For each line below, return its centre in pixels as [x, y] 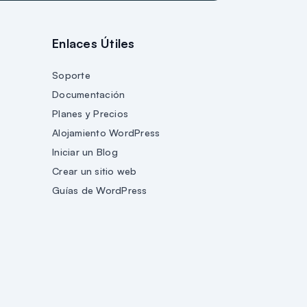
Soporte [71, 75]
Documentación [89, 94]
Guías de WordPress [100, 190]
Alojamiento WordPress [106, 132]
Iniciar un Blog [85, 151]
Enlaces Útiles [94, 43]
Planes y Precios [90, 113]
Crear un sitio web [95, 171]
